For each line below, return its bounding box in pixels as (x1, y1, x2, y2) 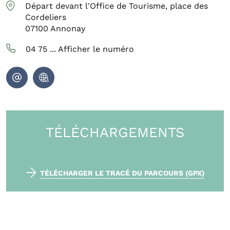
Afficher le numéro (58, 44, 134, 54)
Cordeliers (25, 12, 66, 23)
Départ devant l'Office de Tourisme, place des (25, 1, 208, 11)
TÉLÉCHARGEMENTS (46, 124, 184, 141)
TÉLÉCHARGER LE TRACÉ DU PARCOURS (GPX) (40, 169, 204, 178)
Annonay (50, 24, 85, 34)
